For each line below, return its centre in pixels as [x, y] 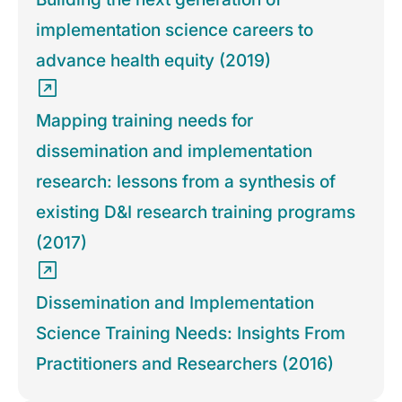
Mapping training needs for [144, 121]
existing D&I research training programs [196, 213]
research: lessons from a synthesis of [186, 182]
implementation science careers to [175, 31]
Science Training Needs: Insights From [191, 334]
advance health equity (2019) [153, 61]
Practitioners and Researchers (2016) [185, 364]
